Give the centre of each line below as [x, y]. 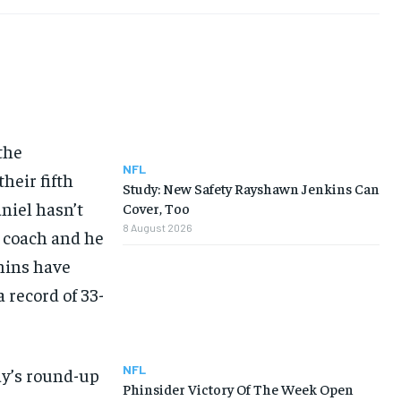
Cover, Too [156, 208]
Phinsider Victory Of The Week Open [238, 388]
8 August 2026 [157, 228]
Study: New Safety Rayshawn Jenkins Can [251, 188]
